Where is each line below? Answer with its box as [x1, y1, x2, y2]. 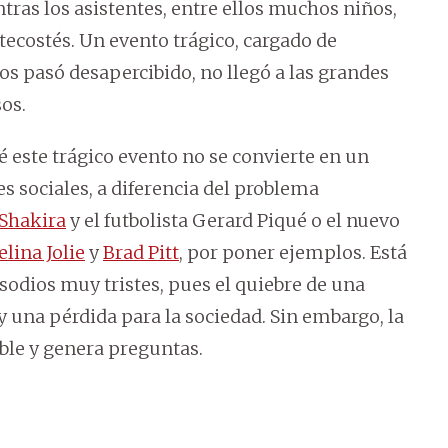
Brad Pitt [103, 241, 179, 265]
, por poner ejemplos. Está [179, 241, 407, 265]
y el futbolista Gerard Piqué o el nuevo [66, 209, 400, 233]
